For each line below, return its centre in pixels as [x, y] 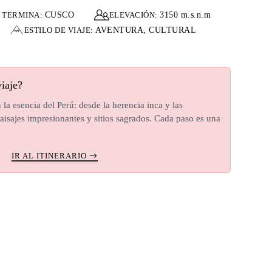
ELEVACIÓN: [134, 15]
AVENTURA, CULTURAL [146, 30]
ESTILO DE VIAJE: [59, 30]
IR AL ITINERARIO [50, 156]
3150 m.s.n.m [185, 15]
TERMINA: [23, 15]
